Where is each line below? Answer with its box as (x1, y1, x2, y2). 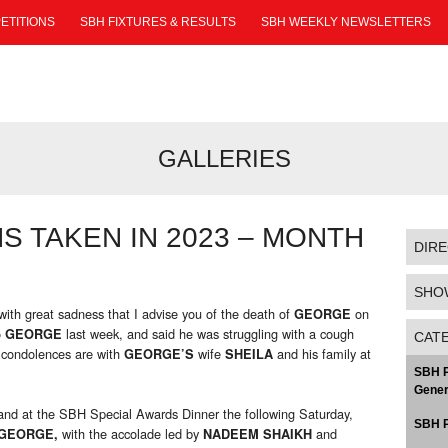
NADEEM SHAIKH (203, 425, 312, 444)
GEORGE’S (124, 345, 194, 364)
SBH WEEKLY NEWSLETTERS (261, 15, 431, 29)
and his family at (273, 344, 371, 364)
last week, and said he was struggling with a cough (62, 324, 354, 344)
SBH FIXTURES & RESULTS (80, 15, 236, 29)
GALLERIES (157, 145, 291, 172)
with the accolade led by (62, 424, 203, 444)
